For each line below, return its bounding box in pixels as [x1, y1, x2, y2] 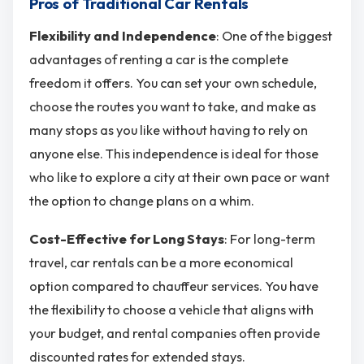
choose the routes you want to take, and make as [29, 97, 316, 115]
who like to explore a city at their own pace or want [29, 168, 330, 185]
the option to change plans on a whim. [29, 192, 254, 209]
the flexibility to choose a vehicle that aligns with [29, 301, 314, 318]
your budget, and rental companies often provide [29, 325, 320, 342]
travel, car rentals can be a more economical [29, 254, 293, 271]
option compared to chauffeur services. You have [29, 278, 318, 295]
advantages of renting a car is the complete [29, 50, 288, 67]
